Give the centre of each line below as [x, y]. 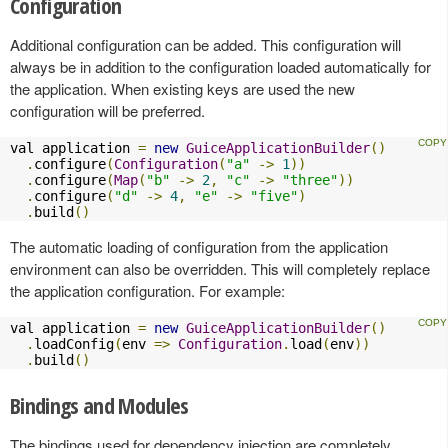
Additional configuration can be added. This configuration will [205, 44]
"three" [310, 179]
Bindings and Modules [99, 404]
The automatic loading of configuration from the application [199, 246]
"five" [274, 195]
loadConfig [74, 343]
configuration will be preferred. [107, 110]
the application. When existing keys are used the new [182, 88]
